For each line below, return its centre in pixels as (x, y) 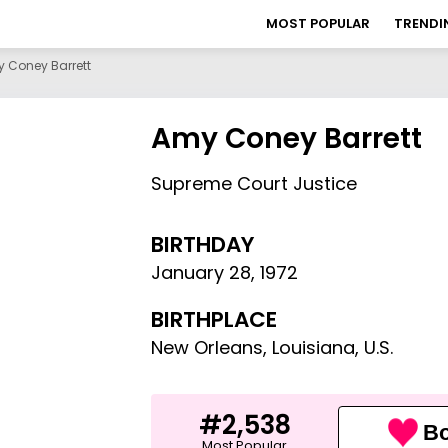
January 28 (201, 272)
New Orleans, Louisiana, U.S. (272, 347)
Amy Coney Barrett (287, 138)
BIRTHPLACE (214, 319)
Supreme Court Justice (254, 183)
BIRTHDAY (203, 244)
